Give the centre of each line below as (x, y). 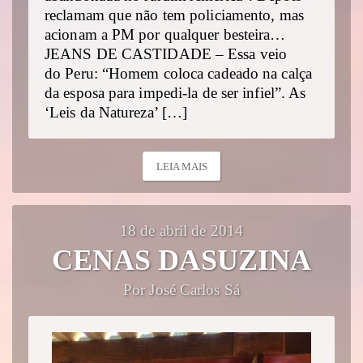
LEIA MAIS (182, 166)
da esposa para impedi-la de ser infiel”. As (175, 94)
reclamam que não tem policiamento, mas (174, 16)
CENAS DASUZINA (181, 260)
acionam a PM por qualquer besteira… (165, 35)
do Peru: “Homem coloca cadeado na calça (178, 74)
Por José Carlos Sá (181, 290)
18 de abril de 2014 (181, 231)
